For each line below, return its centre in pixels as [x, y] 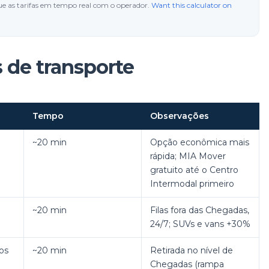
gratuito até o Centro [194, 170]
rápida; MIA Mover [188, 156]
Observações [180, 116]
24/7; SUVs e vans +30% [200, 224]
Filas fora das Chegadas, [200, 210]
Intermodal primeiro [192, 184]
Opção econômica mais [200, 142]
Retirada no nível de [192, 250]
